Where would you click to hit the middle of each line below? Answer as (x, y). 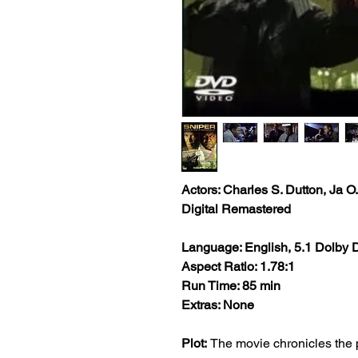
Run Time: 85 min (231, 286)
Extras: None (218, 305)
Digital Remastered (236, 209)
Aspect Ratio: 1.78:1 (238, 267)
